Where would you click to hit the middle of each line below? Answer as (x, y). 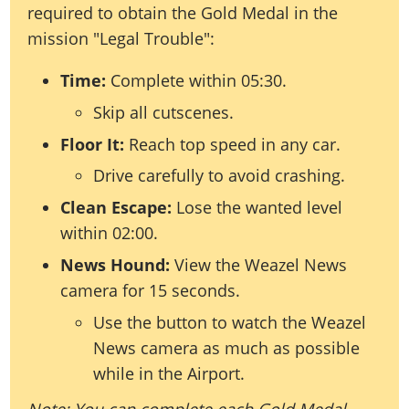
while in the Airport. (169, 373)
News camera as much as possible (227, 347)
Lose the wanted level (257, 207)
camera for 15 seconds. (151, 290)
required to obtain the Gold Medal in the (183, 13)
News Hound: (115, 264)
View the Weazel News (259, 264)
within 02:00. (110, 233)
